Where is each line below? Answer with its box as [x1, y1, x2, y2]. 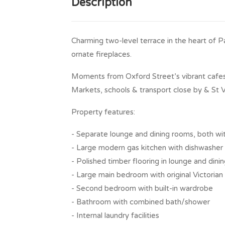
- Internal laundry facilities [71, 210, 159, 220]
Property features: [71, 107, 135, 117]
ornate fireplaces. [71, 49, 132, 59]
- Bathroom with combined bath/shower [71, 197, 210, 206]
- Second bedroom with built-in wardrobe [71, 183, 213, 193]
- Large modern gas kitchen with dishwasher [71, 143, 223, 152]
